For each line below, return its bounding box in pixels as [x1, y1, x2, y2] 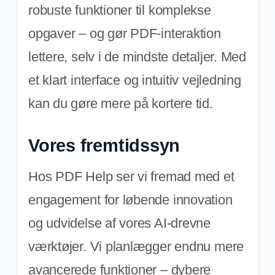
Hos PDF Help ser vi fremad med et [28, 168, 234, 184]
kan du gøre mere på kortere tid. [28, 95, 213, 111]
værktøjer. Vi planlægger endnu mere [28, 238, 244, 254]
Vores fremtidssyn [28, 135, 180, 155]
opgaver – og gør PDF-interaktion [28, 25, 221, 41]
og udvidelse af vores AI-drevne [28, 215, 211, 231]
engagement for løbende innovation [28, 192, 233, 207]
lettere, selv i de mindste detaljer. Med [28, 48, 246, 64]
